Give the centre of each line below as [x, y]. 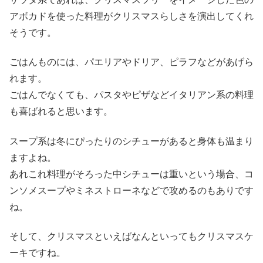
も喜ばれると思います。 [61, 112]
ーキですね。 [38, 253]
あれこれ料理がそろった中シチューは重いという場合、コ [131, 174]
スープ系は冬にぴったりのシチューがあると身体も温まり [131, 141]
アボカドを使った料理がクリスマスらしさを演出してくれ [131, 16]
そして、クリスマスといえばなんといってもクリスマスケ [131, 237]
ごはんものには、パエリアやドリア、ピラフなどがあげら [131, 62]
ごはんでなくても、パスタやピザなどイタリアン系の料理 [131, 95]
